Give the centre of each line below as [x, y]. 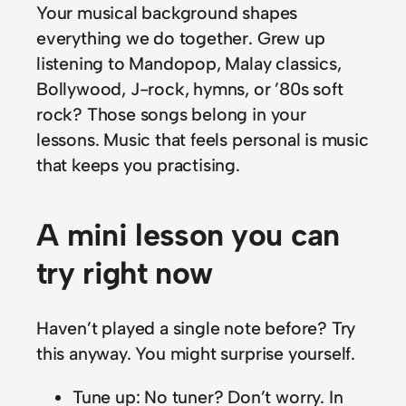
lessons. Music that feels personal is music [203, 140]
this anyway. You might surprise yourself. [196, 354]
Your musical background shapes [167, 13]
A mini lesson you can [188, 235]
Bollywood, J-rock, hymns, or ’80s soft [190, 89]
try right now [125, 273]
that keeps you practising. [138, 165]
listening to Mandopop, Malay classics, [189, 64]
